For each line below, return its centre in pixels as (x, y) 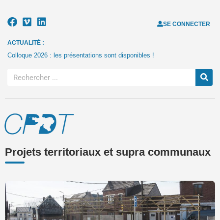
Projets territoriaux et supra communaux (108, 152)
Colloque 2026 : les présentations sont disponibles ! (81, 55)
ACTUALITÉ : (26, 43)
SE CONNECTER (186, 24)
